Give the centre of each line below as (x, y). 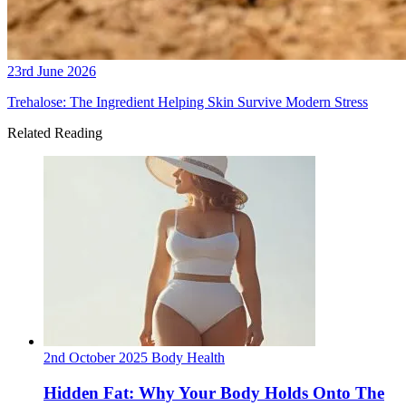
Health (206, 358)
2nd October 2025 (96, 358)
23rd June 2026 (52, 72)
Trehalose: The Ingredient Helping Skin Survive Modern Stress (188, 102)
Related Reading (55, 133)
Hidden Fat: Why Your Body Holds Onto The (214, 393)
